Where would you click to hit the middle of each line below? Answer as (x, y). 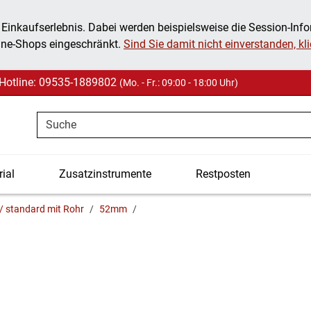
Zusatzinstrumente (105, 174)
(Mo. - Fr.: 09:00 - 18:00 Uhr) (179, 83)
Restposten (223, 174)
